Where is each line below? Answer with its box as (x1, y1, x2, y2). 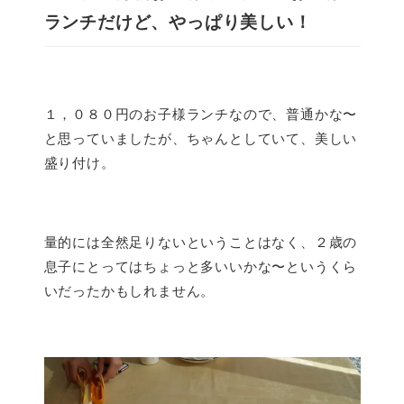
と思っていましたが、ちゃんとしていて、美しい (43, 128, 358, 148)
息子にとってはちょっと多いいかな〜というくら (43, 256, 358, 275)
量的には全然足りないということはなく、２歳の (43, 232, 358, 251)
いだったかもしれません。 (43, 280, 216, 299)
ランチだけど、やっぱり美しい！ (43, 8, 312, 34)
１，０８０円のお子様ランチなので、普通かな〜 (43, 104, 358, 124)
